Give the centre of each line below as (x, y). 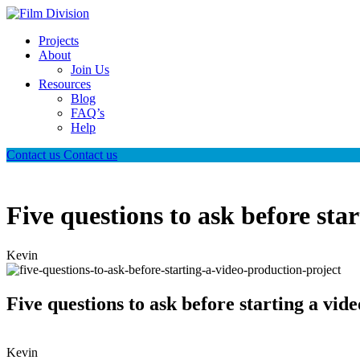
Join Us (90, 70)
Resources (65, 84)
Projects (59, 41)
